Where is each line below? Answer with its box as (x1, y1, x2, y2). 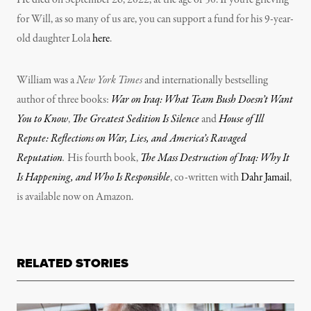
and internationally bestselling (142, 73, 268, 89)
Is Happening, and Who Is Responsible (17, 170, 170, 186)
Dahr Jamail (241, 170, 289, 186)
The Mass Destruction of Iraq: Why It (140, 151, 289, 167)
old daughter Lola (17, 31, 92, 47)
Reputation (17, 151, 62, 167)
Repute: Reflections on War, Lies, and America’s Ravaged (17, 131, 246, 147)
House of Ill (219, 112, 264, 128)
